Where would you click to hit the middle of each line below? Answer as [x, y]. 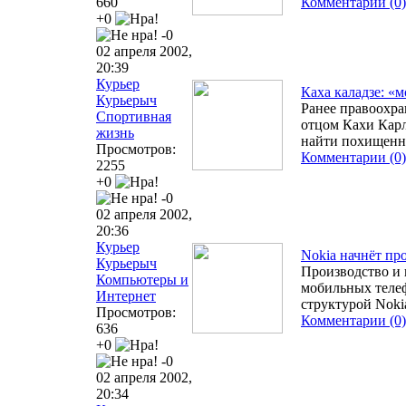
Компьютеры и [142, 279]
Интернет [126, 295]
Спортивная [134, 116]
